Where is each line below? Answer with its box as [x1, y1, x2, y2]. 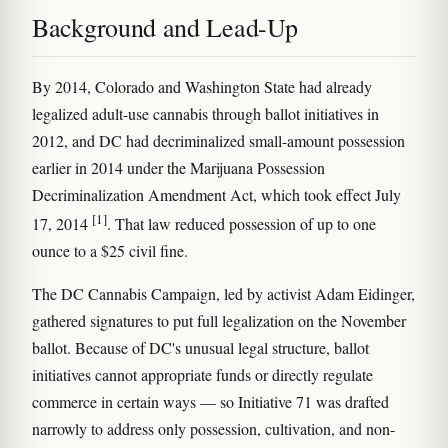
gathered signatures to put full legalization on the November [32, 310, 406, 332]
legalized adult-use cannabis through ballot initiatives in [32, 103, 379, 124]
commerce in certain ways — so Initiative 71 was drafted [32, 391, 389, 413]
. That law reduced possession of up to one [107, 213, 376, 235]
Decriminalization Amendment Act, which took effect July [32, 184, 401, 205]
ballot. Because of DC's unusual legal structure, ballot [32, 337, 369, 359]
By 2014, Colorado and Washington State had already [32, 76, 372, 97]
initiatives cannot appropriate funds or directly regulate [32, 364, 373, 386]
